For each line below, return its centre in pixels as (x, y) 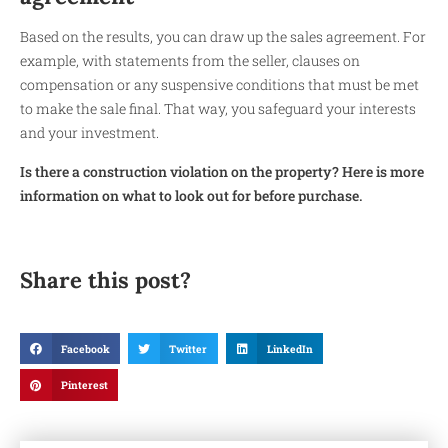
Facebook (85, 348)
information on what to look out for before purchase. (191, 195)
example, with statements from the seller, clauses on (190, 61)
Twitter (188, 348)
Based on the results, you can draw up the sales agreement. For (223, 37)
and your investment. (89, 133)
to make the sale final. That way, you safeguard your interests (218, 109)
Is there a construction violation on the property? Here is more (222, 171)
